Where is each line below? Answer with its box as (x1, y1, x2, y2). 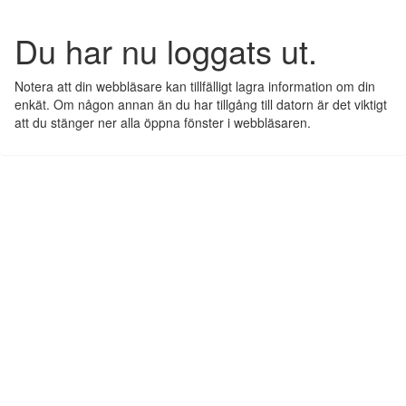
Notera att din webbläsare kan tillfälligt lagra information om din (14, 77, 375, 95)
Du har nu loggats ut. (14, 27, 317, 73)
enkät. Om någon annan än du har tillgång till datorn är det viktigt (14, 95, 387, 113)
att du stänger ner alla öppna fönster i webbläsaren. (14, 113, 311, 131)
